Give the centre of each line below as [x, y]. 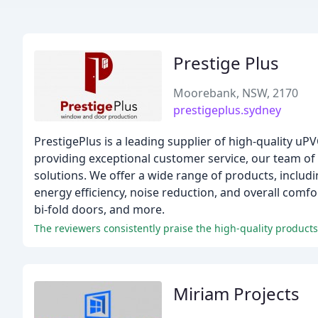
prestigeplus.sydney [227, 110]
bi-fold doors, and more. [99, 209]
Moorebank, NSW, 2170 [236, 93]
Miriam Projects [236, 294]
